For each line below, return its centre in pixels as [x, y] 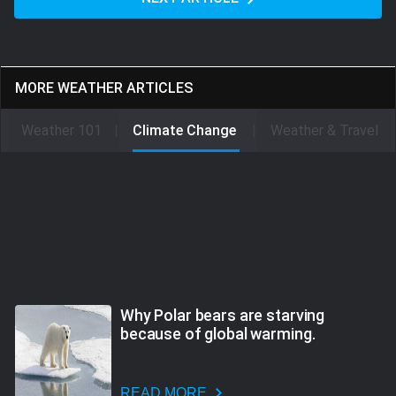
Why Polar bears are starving [223, 315]
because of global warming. [218, 333]
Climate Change [186, 131]
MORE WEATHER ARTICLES [104, 88]
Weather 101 [61, 131]
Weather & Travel [324, 131]
